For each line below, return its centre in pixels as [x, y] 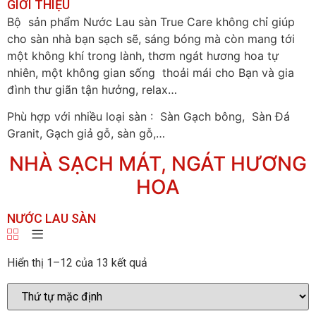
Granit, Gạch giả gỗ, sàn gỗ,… [86, 134]
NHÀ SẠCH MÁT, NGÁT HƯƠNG [158, 163]
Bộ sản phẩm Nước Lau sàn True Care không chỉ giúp [151, 22]
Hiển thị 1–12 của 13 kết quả [77, 262]
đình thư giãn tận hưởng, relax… [94, 89]
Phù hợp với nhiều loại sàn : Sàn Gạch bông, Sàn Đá [148, 117]
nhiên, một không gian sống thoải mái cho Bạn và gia [151, 72]
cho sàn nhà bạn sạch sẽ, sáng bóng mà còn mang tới [151, 38]
